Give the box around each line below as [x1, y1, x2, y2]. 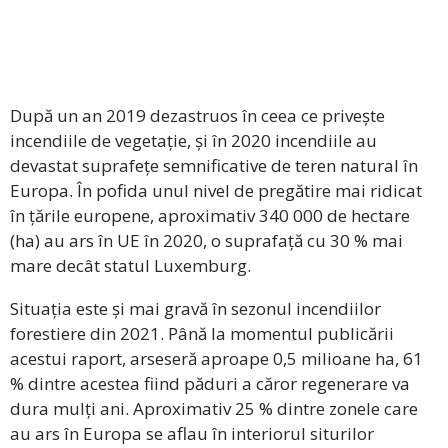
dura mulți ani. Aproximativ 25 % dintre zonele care [10, 397, 418, 421]
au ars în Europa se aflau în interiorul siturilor [10, 422, 374, 446]
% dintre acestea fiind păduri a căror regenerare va [10, 372, 410, 396]
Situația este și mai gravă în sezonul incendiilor [10, 297, 381, 321]
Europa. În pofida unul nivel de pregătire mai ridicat [10, 179, 422, 203]
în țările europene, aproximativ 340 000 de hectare [10, 204, 410, 228]
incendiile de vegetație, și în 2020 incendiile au [10, 129, 377, 153]
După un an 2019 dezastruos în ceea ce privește [10, 104, 385, 128]
